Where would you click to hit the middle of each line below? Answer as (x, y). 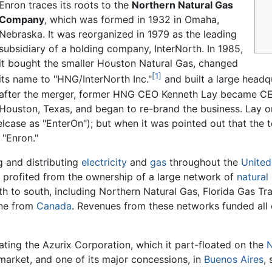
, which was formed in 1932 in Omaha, (132, 20)
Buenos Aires (234, 259)
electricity (104, 162)
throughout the (204, 162)
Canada (54, 206)
